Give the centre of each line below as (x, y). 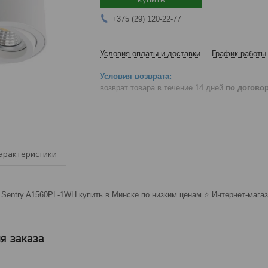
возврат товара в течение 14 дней (163, 87)
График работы (239, 54)
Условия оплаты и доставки (150, 54)
